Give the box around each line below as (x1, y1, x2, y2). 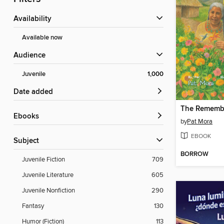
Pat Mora (187, 117, 212, 125)
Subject (18, 136, 39, 146)
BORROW (180, 150, 208, 159)
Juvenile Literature (22, 171, 73, 179)
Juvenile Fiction (22, 155, 65, 164)
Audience (18, 51, 45, 60)
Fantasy (22, 202, 44, 210)
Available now (22, 33, 62, 42)
